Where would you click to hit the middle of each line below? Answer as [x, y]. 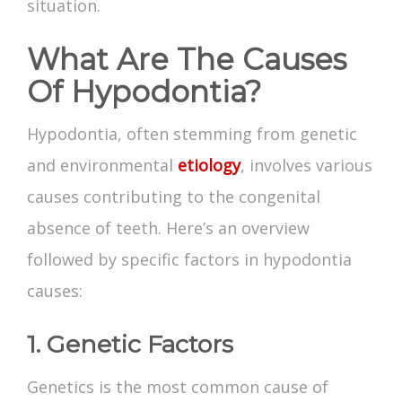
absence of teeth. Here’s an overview [168, 228]
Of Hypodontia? [144, 92]
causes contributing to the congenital [174, 197]
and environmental [102, 166]
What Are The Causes [187, 60]
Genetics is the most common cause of [178, 387]
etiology [209, 166]
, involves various [306, 166]
